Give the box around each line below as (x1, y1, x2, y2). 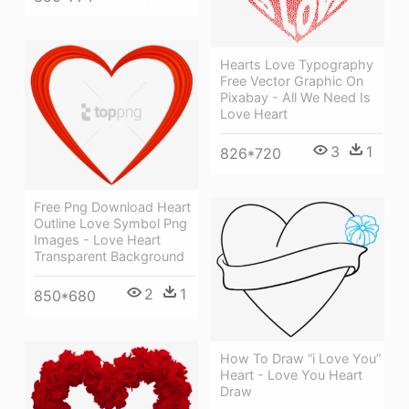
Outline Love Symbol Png (34, 215, 187, 232)
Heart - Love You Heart (220, 366, 362, 383)
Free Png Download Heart (34, 199, 191, 215)
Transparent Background (34, 248, 184, 265)
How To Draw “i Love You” (220, 350, 381, 366)
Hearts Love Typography (220, 57, 373, 73)
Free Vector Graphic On (220, 73, 363, 89)
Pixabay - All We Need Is (220, 89, 371, 106)
